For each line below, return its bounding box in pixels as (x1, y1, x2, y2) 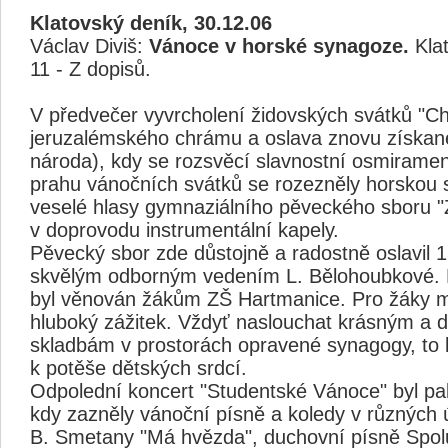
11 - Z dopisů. (30, 58, 151, 80)
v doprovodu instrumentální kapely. (30, 219, 339, 241)
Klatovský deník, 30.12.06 (30, 12, 272, 34)
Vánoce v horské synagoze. (149, 35, 409, 57)
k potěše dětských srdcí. (30, 357, 247, 379)
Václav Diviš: (30, 35, 149, 57)
